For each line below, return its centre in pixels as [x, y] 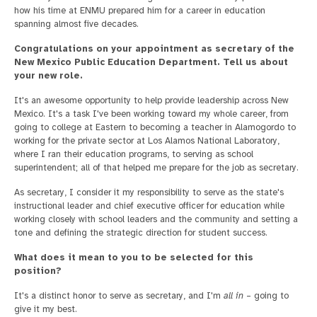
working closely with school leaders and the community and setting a [156, 220]
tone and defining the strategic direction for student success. [141, 233]
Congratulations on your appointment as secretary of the [154, 49]
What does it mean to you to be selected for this [134, 258]
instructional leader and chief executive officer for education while [149, 206]
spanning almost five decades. [76, 24]
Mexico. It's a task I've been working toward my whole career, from [151, 114]
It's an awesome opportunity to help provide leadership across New [151, 101]
